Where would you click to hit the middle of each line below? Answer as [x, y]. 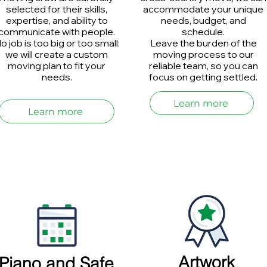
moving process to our [203, 54]
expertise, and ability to [57, 20]
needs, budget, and [203, 20]
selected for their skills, [57, 9]
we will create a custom [57, 54]
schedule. [203, 32]
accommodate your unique [203, 9]
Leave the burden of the [203, 43]
